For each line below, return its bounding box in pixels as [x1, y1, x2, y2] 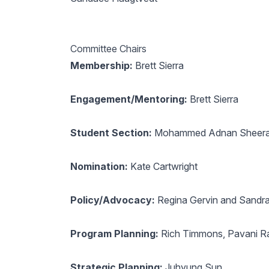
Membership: [70, 59, 135, 71]
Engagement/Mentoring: [70, 93, 187, 105]
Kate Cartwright [130, 160, 198, 172]
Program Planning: [70, 228, 159, 240]
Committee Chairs [70, 43, 147, 55]
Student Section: [70, 127, 152, 139]
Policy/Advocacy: [70, 194, 155, 206]
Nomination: [70, 160, 130, 172]
